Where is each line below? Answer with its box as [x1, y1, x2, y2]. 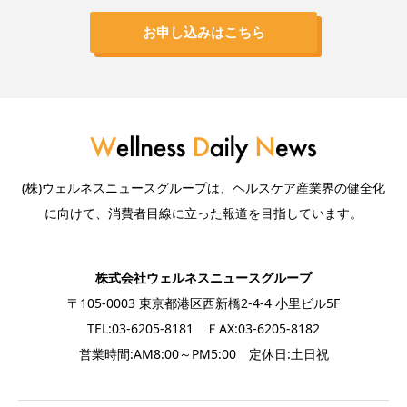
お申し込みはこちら [142, 22, 265, 41]
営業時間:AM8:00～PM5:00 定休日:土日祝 [78, 345, 329, 363]
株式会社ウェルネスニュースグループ [95, 269, 312, 287]
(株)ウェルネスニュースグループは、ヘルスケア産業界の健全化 [22, 178, 385, 196]
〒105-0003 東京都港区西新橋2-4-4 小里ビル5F [67, 294, 340, 313]
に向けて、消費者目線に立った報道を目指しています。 [45, 203, 362, 222]
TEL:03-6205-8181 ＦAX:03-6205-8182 [87, 320, 320, 338]
